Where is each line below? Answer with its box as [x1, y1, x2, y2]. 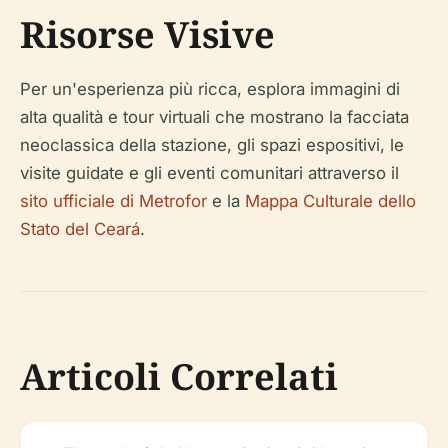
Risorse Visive [20, 9, 275, 59]
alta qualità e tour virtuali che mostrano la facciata [20, 106, 409, 127]
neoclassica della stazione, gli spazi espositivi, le [20, 134, 404, 155]
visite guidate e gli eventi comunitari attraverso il [20, 162, 399, 183]
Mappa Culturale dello [245, 190, 416, 211]
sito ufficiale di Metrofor [20, 190, 207, 211]
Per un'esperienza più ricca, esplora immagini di [20, 78, 400, 99]
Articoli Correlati [20, 351, 338, 401]
